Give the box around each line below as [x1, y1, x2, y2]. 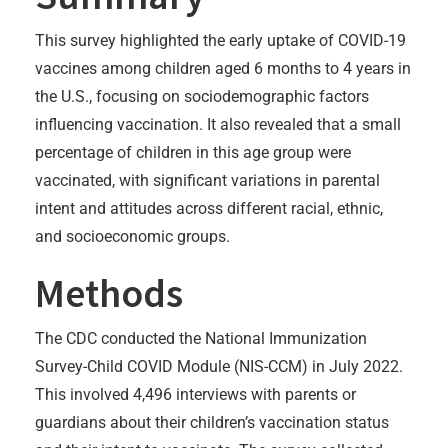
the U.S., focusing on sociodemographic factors [35, 86, 369, 106]
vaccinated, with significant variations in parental [35, 170, 380, 190]
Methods [35, 267, 183, 318]
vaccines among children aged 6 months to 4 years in [35, 58, 411, 78]
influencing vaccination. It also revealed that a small [35, 114, 401, 134]
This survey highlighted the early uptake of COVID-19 [35, 30, 406, 50]
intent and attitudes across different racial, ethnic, [35, 198, 383, 218]
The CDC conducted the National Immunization [35, 328, 367, 348]
